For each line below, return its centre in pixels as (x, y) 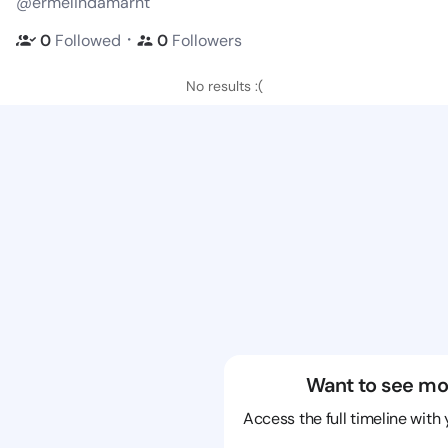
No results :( (224, 86)
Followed (88, 40)
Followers (207, 40)
